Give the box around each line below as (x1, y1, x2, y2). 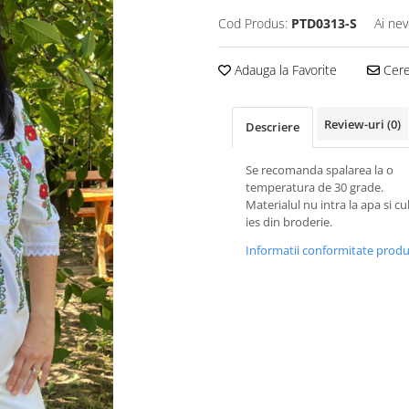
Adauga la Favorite (231, 61, 337, 79)
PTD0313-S (291, 15, 357, 32)
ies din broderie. (246, 214, 335, 230)
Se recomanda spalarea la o (246, 162, 393, 178)
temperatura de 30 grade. (246, 179, 383, 195)
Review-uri (324, 116, 387, 132)
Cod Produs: (218, 15, 288, 32)
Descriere (246, 119, 299, 135)
